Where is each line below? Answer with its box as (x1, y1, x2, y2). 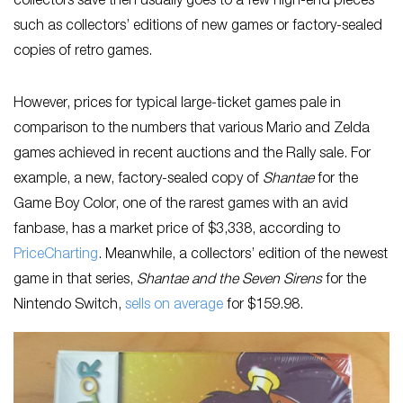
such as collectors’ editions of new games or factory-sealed (13, 19, 382, 34)
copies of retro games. (13, 44, 156, 59)
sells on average (125, 298, 223, 313)
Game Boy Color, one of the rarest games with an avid (13, 197, 348, 212)
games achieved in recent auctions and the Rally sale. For (13, 147, 371, 162)
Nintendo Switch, (13, 298, 125, 313)
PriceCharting (13, 247, 98, 263)
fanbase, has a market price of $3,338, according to (13, 222, 340, 237)
